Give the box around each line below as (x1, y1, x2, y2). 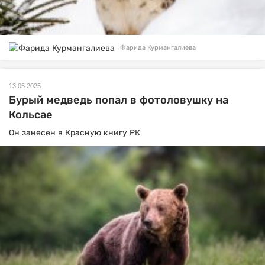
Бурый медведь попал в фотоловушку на (9, 93, 228, 106)
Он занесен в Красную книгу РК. (9, 127, 143, 137)
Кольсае (9, 108, 53, 121)
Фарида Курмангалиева (120, 44, 196, 51)
